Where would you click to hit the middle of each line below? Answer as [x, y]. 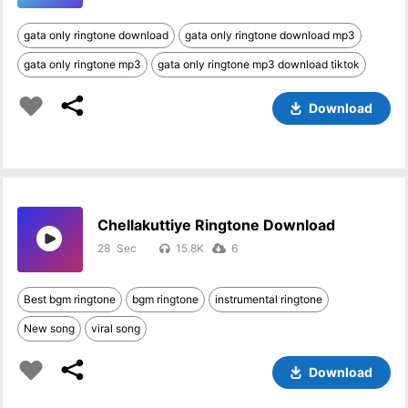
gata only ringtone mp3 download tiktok [259, 64]
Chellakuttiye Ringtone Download [217, 225]
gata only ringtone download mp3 [270, 35]
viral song [116, 328]
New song [50, 328]
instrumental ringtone [269, 299]
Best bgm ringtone [70, 299]
